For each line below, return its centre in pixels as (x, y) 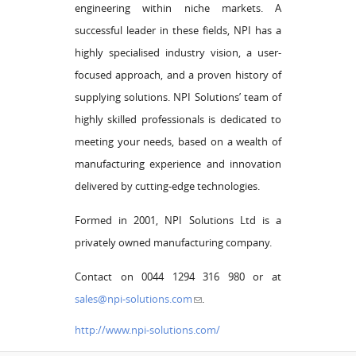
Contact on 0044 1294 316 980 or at (178, 277)
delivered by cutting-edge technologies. (167, 186)
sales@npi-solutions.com (133, 299)
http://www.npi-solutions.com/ (147, 330)
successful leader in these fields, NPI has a (178, 31)
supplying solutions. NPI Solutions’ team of (178, 97)
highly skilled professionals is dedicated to (178, 120)
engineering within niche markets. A (178, 8)
